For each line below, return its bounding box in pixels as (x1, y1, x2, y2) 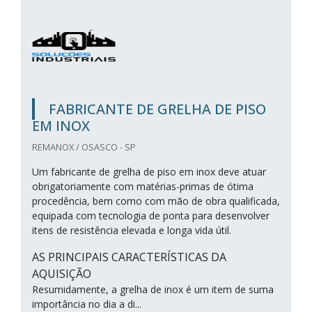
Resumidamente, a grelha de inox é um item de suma (32, 283, 274, 296)
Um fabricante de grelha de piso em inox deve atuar (32, 165, 266, 178)
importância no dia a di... (32, 297, 141, 311)
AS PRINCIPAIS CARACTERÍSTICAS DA (32, 249, 226, 265)
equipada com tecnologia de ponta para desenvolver (32, 209, 270, 222)
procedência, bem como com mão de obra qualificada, (32, 194, 280, 208)
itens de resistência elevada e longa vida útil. (32, 224, 234, 237)
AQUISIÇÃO (32, 266, 91, 281)
